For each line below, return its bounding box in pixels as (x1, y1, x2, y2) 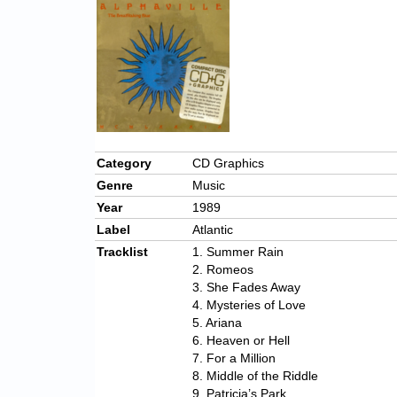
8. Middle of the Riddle (192, 369, 318, 384)
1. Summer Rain (192, 245, 284, 260)
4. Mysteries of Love (192, 298, 306, 313)
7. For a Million (192, 351, 276, 366)
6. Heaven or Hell (192, 333, 290, 348)
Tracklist (97, 245, 148, 260)
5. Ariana (192, 315, 242, 331)
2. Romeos (192, 262, 253, 277)
